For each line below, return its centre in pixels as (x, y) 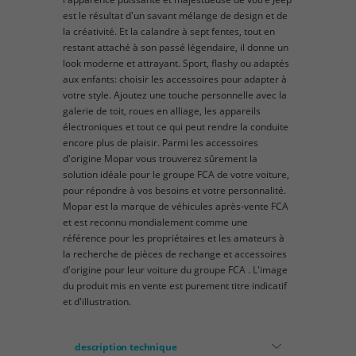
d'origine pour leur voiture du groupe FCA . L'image (175, 269)
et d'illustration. (97, 301)
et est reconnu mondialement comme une (155, 222)
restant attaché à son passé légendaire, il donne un (176, 47)
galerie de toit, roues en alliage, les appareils (162, 110)
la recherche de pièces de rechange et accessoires (175, 253)
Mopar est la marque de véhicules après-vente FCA (176, 206)
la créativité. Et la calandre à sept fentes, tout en (169, 31)
